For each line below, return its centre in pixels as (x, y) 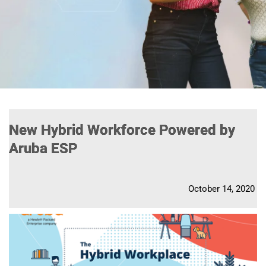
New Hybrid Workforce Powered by (122, 130)
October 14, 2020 (221, 189)
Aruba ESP (43, 148)
